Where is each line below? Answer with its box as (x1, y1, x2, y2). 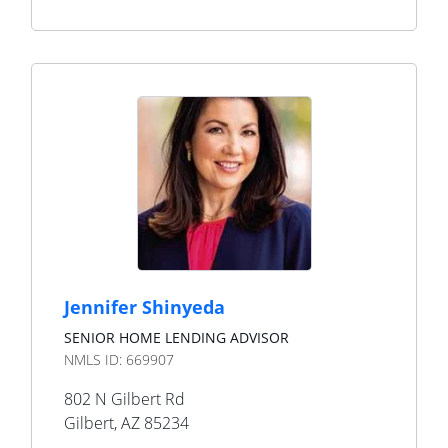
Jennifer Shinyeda (64, 295, 225, 319)
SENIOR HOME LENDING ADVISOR (64, 328, 289, 347)
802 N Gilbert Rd (64, 388, 185, 410)
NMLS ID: (64, 350, 126, 369)
